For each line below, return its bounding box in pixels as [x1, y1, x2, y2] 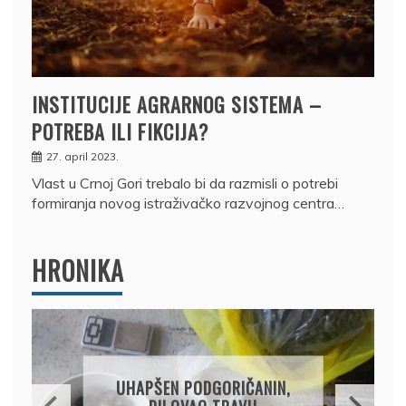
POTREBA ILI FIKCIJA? [32, 116, 208, 146]
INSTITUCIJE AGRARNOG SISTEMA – [32, 89, 322, 119]
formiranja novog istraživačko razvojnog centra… [32, 193, 344, 212]
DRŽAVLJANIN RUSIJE [132, 347, 274, 372]
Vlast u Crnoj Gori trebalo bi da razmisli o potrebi [32, 173, 338, 192]
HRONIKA [32, 251, 124, 289]
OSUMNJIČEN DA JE [140, 366, 266, 391]
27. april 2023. [46, 149, 119, 163]
